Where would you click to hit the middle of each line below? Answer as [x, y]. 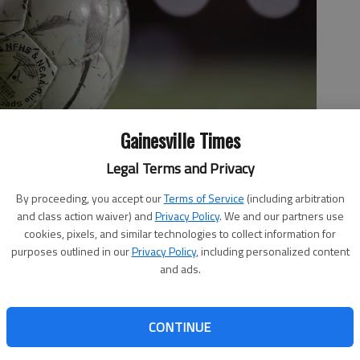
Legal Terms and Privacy [180, 168]
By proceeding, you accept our [88, 198]
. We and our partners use [281, 216]
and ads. [180, 269]
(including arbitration [295, 198]
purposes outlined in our [70, 251]
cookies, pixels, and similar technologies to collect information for [180, 233]
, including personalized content [272, 251]
